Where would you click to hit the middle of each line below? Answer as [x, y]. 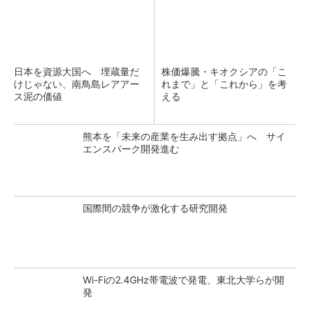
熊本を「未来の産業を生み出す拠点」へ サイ [184, 136]
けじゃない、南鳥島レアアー [77, 84]
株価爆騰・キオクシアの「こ [224, 71]
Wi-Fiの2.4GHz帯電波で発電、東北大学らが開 [183, 280]
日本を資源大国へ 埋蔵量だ [77, 71]
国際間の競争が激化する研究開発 [155, 208]
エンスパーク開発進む [131, 149]
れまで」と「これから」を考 [224, 84]
